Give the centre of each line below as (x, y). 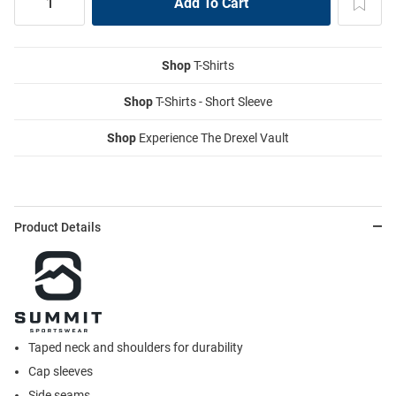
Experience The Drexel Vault (213, 137)
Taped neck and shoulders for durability (136, 347)
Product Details (57, 227)
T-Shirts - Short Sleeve (213, 101)
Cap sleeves (61, 371)
